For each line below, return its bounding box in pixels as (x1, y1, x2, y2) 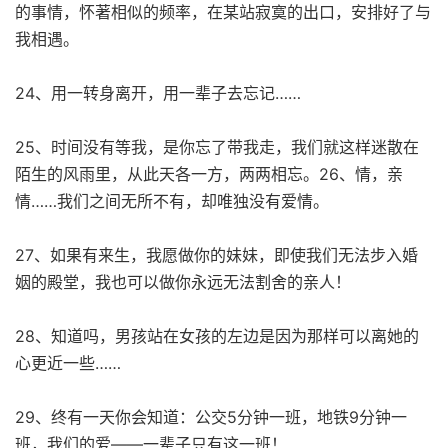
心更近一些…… (15, 352, 121, 373)
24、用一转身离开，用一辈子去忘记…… (15, 82, 301, 103)
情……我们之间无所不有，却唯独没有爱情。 (15, 190, 329, 211)
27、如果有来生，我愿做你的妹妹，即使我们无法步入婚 (15, 244, 418, 265)
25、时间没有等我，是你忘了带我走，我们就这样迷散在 (15, 136, 419, 157)
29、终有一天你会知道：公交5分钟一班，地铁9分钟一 (15, 406, 407, 427)
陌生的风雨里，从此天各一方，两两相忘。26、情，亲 (15, 163, 403, 184)
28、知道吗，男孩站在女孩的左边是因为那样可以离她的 (15, 325, 419, 346)
